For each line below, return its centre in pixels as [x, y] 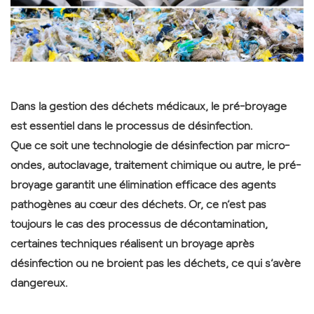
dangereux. [39, 281]
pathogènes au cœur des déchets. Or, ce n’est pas [138, 203]
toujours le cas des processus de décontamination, [139, 223]
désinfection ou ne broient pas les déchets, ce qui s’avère [156, 262]
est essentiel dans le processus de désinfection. [131, 124]
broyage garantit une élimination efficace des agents [143, 183]
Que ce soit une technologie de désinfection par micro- [150, 144]
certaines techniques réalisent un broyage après [132, 242]
